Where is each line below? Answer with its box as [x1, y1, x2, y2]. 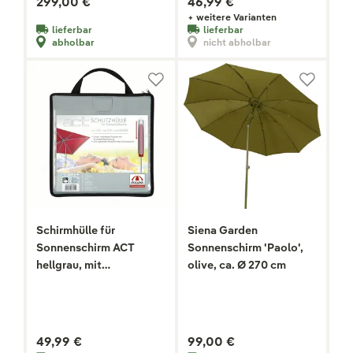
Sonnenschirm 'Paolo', [188, 240, 303, 255]
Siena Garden [188, 223, 258, 238]
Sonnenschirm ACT [36, 240, 135, 255]
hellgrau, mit [36, 258, 102, 273]
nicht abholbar [203, 35, 271, 48]
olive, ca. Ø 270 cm [188, 258, 286, 273]
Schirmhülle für [36, 223, 115, 238]
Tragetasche [36, 275, 102, 290]
